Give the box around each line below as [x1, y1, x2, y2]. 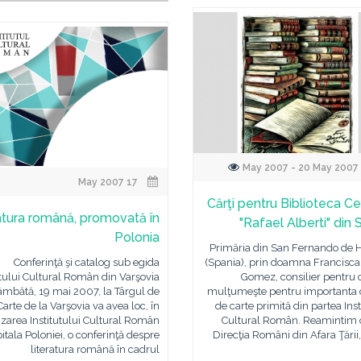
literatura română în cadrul [30, 343, 160, 355]
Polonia [114, 230, 160, 245]
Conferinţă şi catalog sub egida [13, 256, 160, 268]
